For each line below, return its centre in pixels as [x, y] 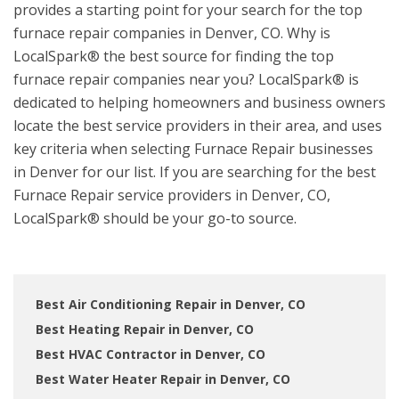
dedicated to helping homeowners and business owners [199, 102]
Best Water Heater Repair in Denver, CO [163, 379]
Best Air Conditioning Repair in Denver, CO [171, 304]
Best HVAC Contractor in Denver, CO [151, 354]
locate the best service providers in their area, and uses [198, 126]
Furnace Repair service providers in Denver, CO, [172, 195]
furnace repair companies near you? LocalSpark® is [186, 79]
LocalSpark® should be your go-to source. [155, 218]
